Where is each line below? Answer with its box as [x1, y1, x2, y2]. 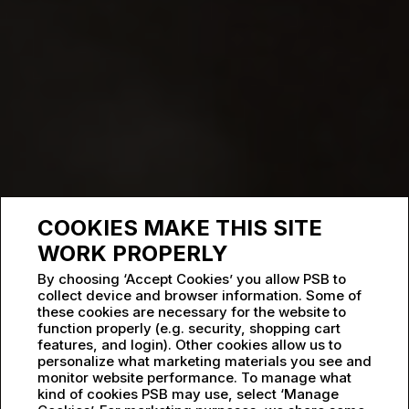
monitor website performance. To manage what [37, 369, 351, 386]
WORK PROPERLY [37, 240, 228, 267]
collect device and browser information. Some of [37, 287, 362, 304]
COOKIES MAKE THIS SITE [37, 215, 322, 241]
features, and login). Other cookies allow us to [37, 336, 341, 353]
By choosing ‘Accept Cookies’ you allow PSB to [37, 270, 346, 288]
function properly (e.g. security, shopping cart [37, 320, 341, 337]
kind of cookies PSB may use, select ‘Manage [37, 385, 339, 403]
